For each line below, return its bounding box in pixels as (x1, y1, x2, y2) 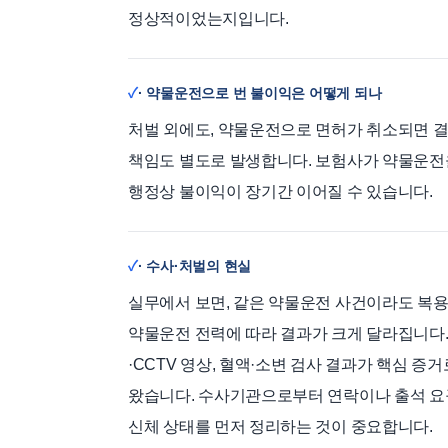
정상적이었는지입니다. (128, 9, 289, 27)
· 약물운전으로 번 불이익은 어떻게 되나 (137, 84, 382, 101)
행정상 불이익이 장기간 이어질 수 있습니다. (128, 182, 433, 200)
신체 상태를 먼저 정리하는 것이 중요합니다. (128, 417, 433, 435)
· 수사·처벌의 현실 (137, 257, 251, 274)
